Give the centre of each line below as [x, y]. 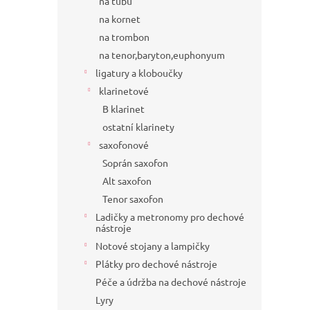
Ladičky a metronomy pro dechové [170, 217]
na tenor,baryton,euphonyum [162, 55]
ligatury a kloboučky [139, 73]
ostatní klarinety [138, 127]
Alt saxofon [127, 181]
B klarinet [124, 109]
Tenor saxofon [133, 199]
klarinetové [124, 91]
